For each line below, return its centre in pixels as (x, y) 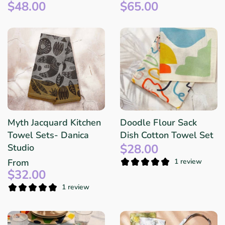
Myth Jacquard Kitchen (54, 122)
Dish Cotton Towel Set (167, 135)
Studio (21, 147)
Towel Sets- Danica (48, 135)
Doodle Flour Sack (158, 122)
